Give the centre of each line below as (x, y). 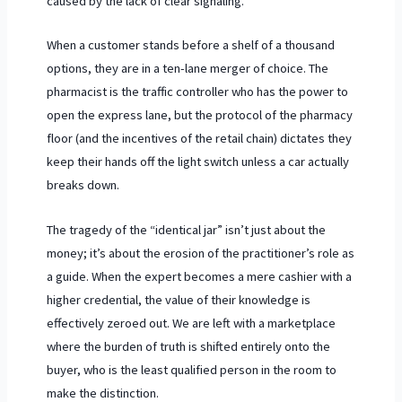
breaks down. (83, 185)
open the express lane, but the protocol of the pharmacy (199, 115)
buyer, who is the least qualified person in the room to (191, 369)
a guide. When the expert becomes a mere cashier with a (199, 276)
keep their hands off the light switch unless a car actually (197, 162)
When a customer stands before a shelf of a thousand (190, 45)
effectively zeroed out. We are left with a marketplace (191, 323)
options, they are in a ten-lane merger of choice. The (187, 69)
